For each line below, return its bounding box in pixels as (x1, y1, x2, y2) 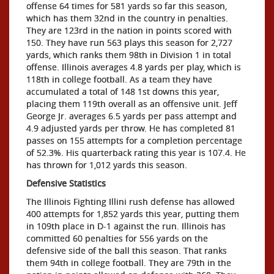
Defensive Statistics (26, 177, 106, 189)
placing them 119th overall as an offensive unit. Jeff (26, 97, 237, 109)
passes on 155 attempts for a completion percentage (26, 134, 242, 146)
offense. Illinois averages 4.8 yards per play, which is (26, 61, 241, 73)
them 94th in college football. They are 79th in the (26, 256, 231, 268)
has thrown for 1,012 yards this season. (26, 158, 187, 171)
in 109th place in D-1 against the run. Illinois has (26, 220, 226, 232)
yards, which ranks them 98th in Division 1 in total (26, 48, 231, 61)
